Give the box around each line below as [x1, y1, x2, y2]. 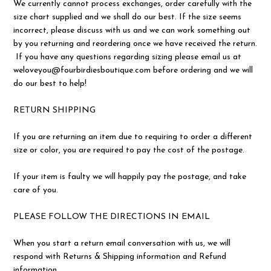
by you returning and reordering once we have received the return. [13, 39, 258, 49]
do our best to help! [13, 79, 87, 89]
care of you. [13, 186, 59, 195]
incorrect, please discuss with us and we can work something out [13, 26, 251, 36]
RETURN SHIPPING [13, 106, 96, 116]
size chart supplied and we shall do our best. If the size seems [13, 13, 242, 22]
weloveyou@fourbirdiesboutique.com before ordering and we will [13, 66, 253, 76]
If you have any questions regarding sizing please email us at [13, 53, 242, 62]
